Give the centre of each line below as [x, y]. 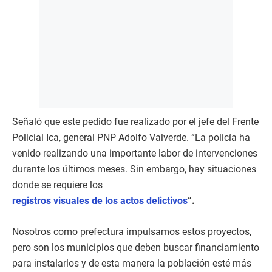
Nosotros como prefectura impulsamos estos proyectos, [132, 232]
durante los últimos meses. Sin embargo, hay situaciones [134, 169]
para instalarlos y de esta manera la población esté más [132, 263]
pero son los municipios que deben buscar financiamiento [136, 248]
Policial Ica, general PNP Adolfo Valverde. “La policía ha [131, 138]
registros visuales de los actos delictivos [100, 201]
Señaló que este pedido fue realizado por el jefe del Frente [135, 122]
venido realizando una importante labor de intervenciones [135, 154]
